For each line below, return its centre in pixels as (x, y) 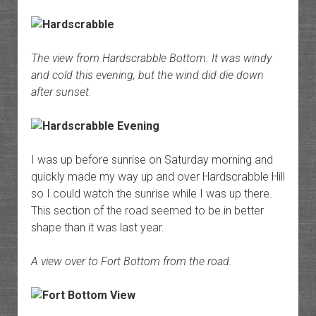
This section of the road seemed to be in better (147, 211)
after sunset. (61, 92)
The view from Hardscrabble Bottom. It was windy (151, 59)
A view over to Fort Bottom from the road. (131, 262)
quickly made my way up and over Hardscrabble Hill (158, 177)
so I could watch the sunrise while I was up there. (151, 194)
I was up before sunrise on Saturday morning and (152, 160)
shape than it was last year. (97, 228)
